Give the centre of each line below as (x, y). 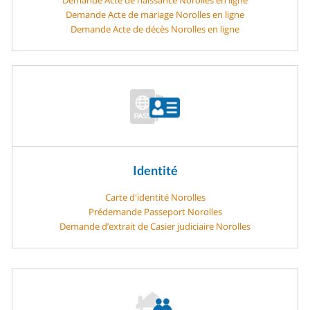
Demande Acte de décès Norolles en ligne (155, 29)
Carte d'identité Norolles (155, 197)
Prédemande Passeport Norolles (155, 211)
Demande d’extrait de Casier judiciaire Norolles (155, 226)
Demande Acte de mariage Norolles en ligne (155, 14)
